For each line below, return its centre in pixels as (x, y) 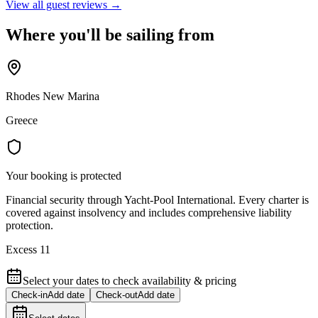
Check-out (117, 295)
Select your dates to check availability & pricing (130, 280)
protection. (29, 225)
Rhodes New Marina (53, 96)
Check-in (29, 295)
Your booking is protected (64, 175)
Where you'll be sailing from (110, 34)
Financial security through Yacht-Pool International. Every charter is (157, 199)
